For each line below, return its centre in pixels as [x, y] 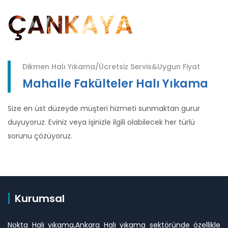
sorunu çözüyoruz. [41, 136]
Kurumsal [40, 198]
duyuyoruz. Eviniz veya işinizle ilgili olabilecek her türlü [101, 122]
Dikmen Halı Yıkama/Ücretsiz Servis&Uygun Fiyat [111, 67]
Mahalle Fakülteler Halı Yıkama [115, 84]
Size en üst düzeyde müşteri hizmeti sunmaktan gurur [104, 108]
